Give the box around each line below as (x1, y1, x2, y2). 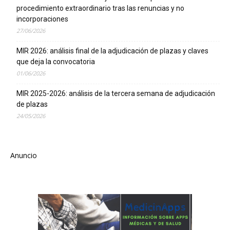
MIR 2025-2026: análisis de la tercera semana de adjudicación (16, 89, 215, 98)
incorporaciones (16, 15, 68, 24)
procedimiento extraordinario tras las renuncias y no (16, 4, 184, 13)
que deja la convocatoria (16, 57, 95, 66)
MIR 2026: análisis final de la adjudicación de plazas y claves (16, 47, 208, 55)
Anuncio (10, 150, 37, 161)
